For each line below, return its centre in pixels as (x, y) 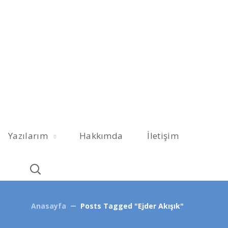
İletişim (163, 136)
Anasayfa (49, 206)
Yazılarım (28, 136)
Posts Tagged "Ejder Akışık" (132, 206)
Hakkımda (101, 136)
